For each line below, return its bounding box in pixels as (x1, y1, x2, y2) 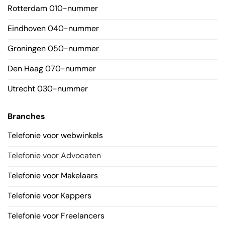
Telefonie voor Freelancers (7, 210, 104, 221)
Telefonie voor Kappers (7, 190, 91, 201)
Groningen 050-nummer (7, 43, 99, 54)
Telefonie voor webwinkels (7, 130, 103, 141)
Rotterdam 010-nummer (7, 3, 98, 14)
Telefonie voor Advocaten (7, 150, 101, 161)
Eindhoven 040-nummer (7, 23, 99, 34)
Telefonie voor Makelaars (7, 170, 98, 181)
